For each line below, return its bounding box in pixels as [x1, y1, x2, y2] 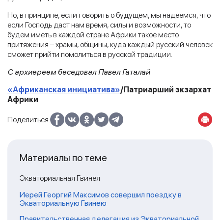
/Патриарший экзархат [120, 84, 211, 94]
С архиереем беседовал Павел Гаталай [7, 67, 150, 77]
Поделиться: [7, 114, 50, 124]
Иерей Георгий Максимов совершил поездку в [20, 190, 182, 199]
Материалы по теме [20, 151, 107, 164]
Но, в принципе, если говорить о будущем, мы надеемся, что [7, 10, 211, 20]
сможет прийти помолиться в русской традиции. [7, 49, 172, 59]
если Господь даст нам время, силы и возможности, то [7, 20, 191, 29]
